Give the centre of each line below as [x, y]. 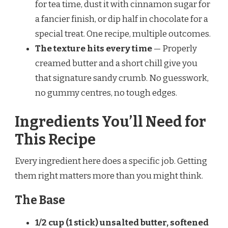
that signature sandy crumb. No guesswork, [122, 78]
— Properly [175, 48]
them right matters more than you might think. [109, 176]
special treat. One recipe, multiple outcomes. [123, 34]
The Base [40, 201]
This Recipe [55, 140]
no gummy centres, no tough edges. [106, 93]
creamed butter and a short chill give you [116, 63]
